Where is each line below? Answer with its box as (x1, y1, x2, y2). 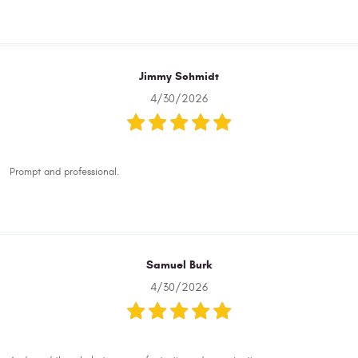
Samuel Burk (146, 257, 212, 272)
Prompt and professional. (10, 165, 119, 179)
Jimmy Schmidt (139, 69, 219, 84)
